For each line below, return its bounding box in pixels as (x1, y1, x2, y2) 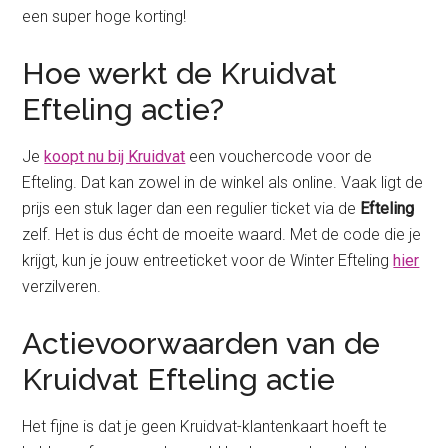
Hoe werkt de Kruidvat (22, 56, 338, 92)
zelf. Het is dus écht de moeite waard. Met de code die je (22, 225, 422, 245)
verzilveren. (22, 277, 102, 297)
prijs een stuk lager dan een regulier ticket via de (22, 199, 361, 219)
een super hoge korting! (22, 7, 187, 27)
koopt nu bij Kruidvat (44, 147, 186, 167)
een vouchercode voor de (185, 147, 373, 167)
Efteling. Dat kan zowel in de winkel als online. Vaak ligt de (22, 173, 424, 193)
